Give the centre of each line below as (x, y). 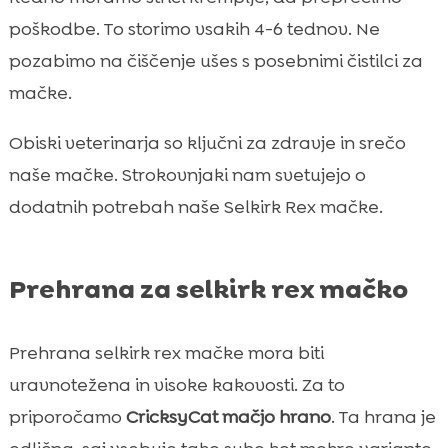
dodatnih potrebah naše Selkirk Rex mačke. (195, 206)
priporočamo (67, 416)
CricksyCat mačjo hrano (228, 416)
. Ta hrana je (383, 416)
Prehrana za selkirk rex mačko (208, 288)
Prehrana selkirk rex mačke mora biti (166, 352)
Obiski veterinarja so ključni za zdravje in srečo (207, 142)
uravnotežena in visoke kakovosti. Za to (176, 384)
